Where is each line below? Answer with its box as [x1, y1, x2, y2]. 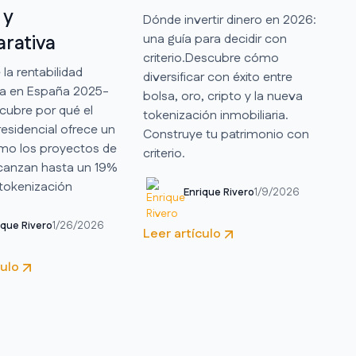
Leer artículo [142, 225, 221, 244]
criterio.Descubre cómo [142, 49, 279, 68]
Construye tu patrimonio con [142, 126, 309, 145]
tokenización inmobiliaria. [142, 106, 288, 126]
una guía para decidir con [142, 30, 287, 49]
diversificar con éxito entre [142, 68, 292, 87]
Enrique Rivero [183, 184, 254, 199]
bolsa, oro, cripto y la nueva [142, 87, 303, 106]
